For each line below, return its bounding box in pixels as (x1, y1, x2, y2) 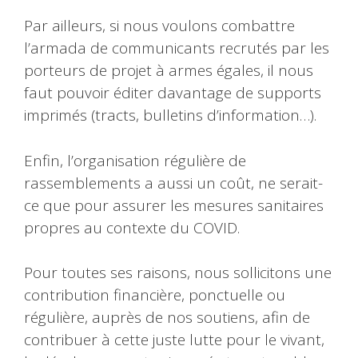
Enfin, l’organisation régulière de (24, 149, 246, 171)
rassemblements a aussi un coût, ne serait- (24, 172, 323, 193)
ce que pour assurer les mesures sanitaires (24, 194, 324, 216)
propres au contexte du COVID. (24, 217, 240, 238)
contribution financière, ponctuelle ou (24, 284, 285, 306)
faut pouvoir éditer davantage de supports (24, 82, 321, 104)
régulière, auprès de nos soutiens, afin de (24, 307, 310, 328)
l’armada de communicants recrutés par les (24, 38, 329, 59)
